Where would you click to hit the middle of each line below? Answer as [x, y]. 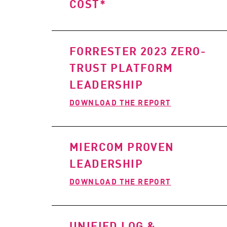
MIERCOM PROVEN [122, 146]
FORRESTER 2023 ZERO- [138, 51]
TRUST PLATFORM [121, 67]
